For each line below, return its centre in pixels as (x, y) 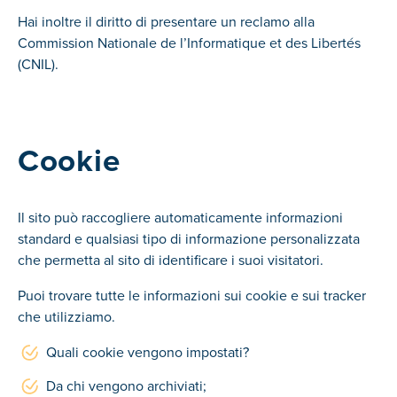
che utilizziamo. (66, 316)
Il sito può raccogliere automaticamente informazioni (180, 217)
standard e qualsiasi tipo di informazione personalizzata (189, 238)
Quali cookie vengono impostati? (148, 352)
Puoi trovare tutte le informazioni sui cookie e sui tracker (192, 295)
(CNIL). (38, 64)
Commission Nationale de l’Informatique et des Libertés (189, 43)
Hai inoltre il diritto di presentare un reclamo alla (166, 21)
